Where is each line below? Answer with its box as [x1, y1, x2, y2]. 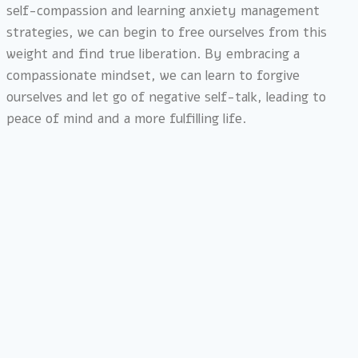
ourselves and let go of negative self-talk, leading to [6, 87, 326, 106]
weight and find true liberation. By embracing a [6, 44, 300, 63]
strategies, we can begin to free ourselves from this [6, 22, 327, 42]
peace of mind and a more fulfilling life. [6, 109, 246, 128]
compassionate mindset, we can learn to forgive [6, 66, 300, 85]
